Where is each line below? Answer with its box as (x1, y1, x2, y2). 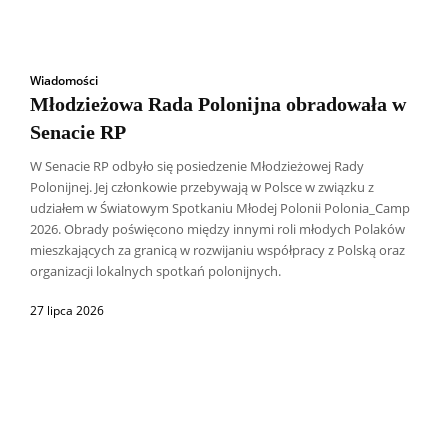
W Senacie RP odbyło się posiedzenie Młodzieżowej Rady (30, 157, 364, 176)
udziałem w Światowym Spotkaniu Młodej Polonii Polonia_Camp (30, 199, 410, 218)
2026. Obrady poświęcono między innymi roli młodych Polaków (30, 220, 405, 239)
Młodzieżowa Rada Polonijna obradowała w (30, 93, 406, 116)
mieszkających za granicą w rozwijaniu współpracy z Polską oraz (30, 241, 405, 260)
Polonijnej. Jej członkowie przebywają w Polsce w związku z (30, 178, 374, 197)
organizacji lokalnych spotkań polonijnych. (30, 262, 281, 281)
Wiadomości (30, 72, 98, 90)
